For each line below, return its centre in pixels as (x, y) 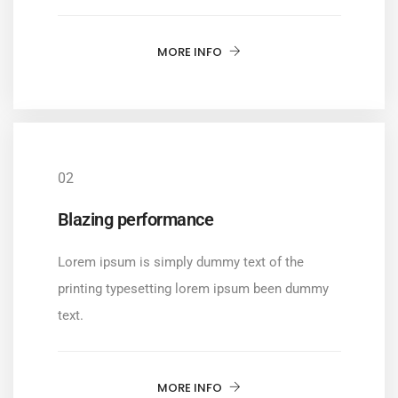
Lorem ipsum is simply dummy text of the (180, 263)
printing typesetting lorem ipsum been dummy (193, 289)
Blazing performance (135, 220)
